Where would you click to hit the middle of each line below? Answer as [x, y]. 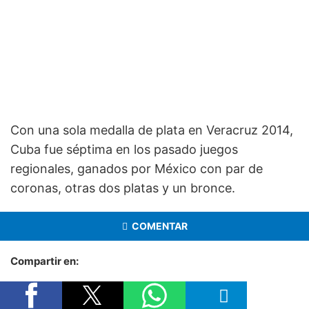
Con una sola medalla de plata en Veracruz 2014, [152, 130]
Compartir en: [44, 261]
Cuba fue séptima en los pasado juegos [124, 149]
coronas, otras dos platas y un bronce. [123, 188]
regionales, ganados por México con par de [137, 168]
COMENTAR [159, 226]
